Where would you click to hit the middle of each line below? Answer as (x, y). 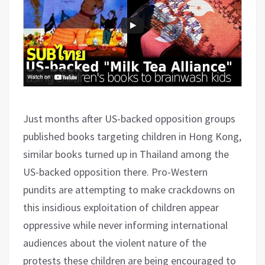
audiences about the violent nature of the (115, 243)
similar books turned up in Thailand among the (126, 154)
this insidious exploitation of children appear (121, 208)
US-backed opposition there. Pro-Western (115, 172)
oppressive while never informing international (125, 225)
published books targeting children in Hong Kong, (132, 137)
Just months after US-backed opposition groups (129, 119)
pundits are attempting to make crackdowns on (129, 190)
